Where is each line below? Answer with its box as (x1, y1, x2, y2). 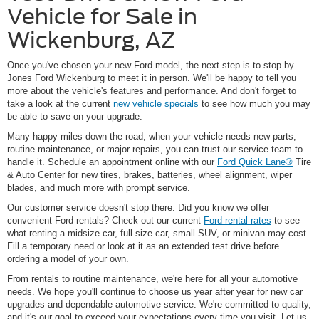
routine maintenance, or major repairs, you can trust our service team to (7, 144, 303, 155)
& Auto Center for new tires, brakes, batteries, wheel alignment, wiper (7, 169, 292, 181)
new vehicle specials (113, 98, 199, 110)
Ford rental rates (204, 215, 271, 226)
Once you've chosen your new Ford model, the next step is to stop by (7, 60, 294, 71)
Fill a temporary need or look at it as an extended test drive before (7, 241, 279, 252)
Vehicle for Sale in (7, 4, 197, 30)
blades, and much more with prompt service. (7, 182, 190, 194)
